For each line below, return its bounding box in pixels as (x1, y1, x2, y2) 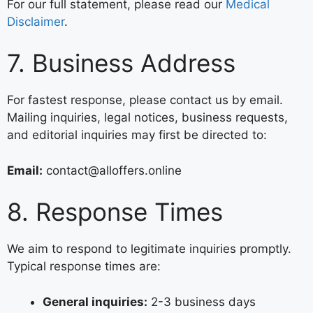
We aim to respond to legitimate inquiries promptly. (7, 242, 291, 256)
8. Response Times (7, 197, 223, 226)
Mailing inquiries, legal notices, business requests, (7, 110, 288, 124)
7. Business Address (7, 48, 235, 78)
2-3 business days (147, 294, 256, 309)
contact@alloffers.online (43, 163, 182, 177)
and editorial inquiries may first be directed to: (7, 128, 267, 142)
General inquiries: (43, 294, 147, 309)
